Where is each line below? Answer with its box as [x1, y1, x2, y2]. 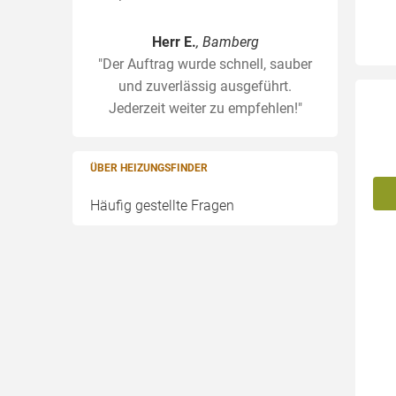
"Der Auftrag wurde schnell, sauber [98, 56, 312, 72]
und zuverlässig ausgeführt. [118, 78, 292, 95]
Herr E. [151, 34, 196, 50]
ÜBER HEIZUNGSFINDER [90, 162, 208, 174]
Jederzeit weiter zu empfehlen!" [108, 100, 302, 117]
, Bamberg [195, 34, 259, 50]
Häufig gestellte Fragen [90, 197, 234, 214]
